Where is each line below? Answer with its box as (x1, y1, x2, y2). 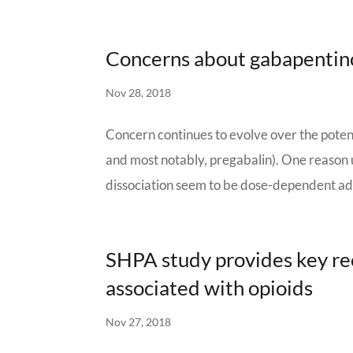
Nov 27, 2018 (106, 315, 172, 329)
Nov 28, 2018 (106, 86, 172, 99)
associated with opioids (106, 275, 314, 300)
